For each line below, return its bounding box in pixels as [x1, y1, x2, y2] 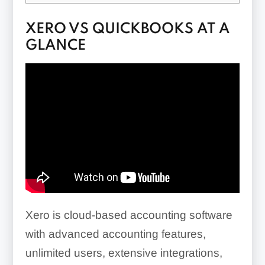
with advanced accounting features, [25, 228, 206, 241]
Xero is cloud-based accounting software [25, 209, 232, 222]
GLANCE [25, 38, 86, 53]
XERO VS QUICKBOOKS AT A [25, 21, 230, 37]
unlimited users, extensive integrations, [25, 247, 222, 260]
